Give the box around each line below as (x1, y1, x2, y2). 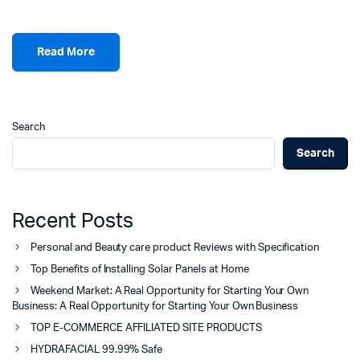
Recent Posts (12, 211, 133, 232)
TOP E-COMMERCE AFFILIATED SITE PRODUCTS (31, 323, 262, 334)
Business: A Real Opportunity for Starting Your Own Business (12, 301, 299, 313)
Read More (37, 46, 95, 58)
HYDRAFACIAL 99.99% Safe (31, 345, 163, 356)
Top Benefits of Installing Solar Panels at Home (31, 264, 249, 276)
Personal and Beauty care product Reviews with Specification (31, 243, 320, 254)
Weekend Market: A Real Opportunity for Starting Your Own (31, 286, 309, 297)
